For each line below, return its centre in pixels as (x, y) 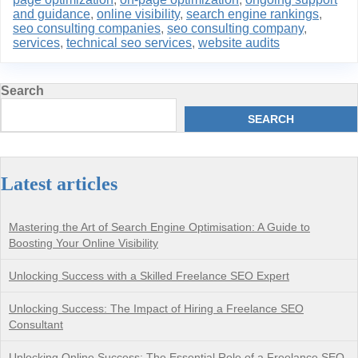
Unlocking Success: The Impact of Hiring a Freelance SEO (156, 308)
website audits (239, 42)
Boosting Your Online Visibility (84, 243)
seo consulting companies (87, 28)
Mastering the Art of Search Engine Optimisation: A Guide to (159, 227)
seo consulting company (235, 28)
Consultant (36, 324)
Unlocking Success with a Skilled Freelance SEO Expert (149, 275)
